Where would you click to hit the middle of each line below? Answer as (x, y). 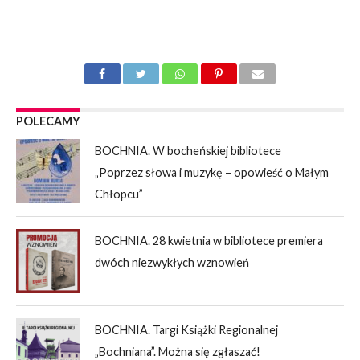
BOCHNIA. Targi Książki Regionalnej (187, 330)
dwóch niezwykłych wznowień (172, 263)
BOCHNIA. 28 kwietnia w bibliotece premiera (209, 241)
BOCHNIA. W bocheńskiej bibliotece (188, 151)
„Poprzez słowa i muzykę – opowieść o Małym (212, 173)
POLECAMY (48, 121)
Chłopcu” (119, 194)
